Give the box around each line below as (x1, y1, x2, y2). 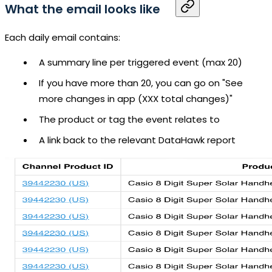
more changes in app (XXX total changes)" (39, 92, 233, 106)
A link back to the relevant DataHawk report (39, 134, 236, 147)
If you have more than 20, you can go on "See (39, 76, 243, 90)
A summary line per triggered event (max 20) (39, 56, 242, 69)
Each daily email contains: (5, 31, 120, 44)
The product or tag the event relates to (39, 113, 220, 126)
